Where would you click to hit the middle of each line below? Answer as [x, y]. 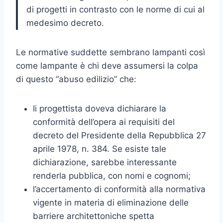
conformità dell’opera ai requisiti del [104, 122]
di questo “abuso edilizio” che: [76, 79]
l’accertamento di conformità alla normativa [119, 189]
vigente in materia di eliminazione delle [111, 202]
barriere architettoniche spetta [94, 216]
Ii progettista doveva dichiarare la [100, 108]
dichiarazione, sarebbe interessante [105, 162]
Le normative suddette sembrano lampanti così [111, 52]
